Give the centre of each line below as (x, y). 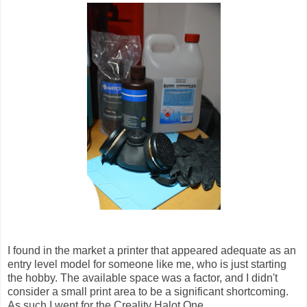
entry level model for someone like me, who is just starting (147, 264)
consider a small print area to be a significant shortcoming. (148, 291)
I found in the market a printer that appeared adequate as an (152, 250)
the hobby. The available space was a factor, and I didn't (143, 278)
